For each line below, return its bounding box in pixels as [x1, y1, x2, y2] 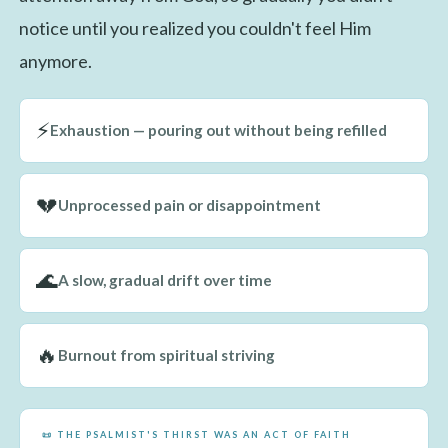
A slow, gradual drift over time [57, 271, 272, 290]
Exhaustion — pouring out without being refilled [49, 121, 387, 140]
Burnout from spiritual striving [57, 346, 275, 365]
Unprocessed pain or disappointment [57, 196, 321, 215]
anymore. [18, 49, 92, 72]
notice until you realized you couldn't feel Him [18, 16, 371, 39]
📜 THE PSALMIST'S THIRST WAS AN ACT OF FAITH [41, 428, 351, 440]
